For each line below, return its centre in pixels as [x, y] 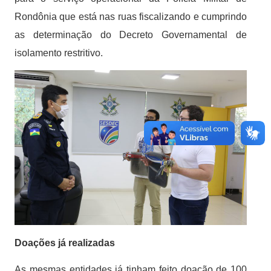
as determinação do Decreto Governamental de [131, 35]
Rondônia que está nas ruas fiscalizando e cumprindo [131, 17]
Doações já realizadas [65, 243]
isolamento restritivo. [59, 53]
